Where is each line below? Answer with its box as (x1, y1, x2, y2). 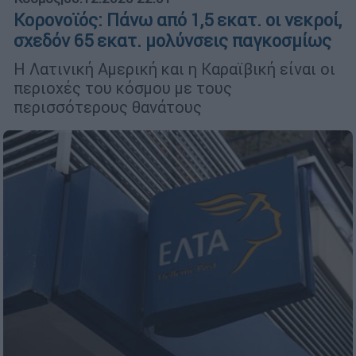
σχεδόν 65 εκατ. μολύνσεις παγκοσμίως (14, 29, 331, 52)
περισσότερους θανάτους (14, 96, 202, 117)
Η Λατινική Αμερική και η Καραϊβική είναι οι (14, 58, 335, 79)
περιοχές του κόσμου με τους (14, 77, 232, 98)
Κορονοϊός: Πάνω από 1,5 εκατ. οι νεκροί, (14, 9, 342, 31)
